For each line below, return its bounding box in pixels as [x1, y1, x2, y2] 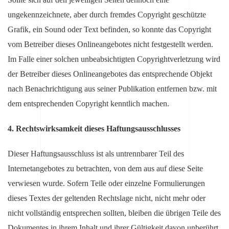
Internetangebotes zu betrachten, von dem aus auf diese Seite [8, 164, 203, 173]
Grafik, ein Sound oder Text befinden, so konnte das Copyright [8, 25, 211, 34]
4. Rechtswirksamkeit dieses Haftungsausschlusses [8, 124, 180, 133]
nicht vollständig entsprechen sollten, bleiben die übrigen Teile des [8, 209, 221, 218]
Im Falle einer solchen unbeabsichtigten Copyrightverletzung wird [8, 55, 220, 64]
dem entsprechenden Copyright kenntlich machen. [8, 99, 169, 108]
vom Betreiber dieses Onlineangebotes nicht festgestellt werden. [8, 40, 213, 49]
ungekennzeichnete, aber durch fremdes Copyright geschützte [8, 10, 206, 19]
